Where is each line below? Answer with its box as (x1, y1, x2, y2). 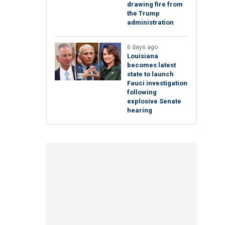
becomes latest (127, 61, 176, 69)
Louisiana (127, 52, 158, 60)
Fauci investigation (127, 79, 187, 87)
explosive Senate (127, 97, 181, 105)
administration (127, 19, 174, 27)
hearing (127, 106, 152, 115)
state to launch (127, 70, 174, 78)
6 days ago (127, 44, 158, 51)
